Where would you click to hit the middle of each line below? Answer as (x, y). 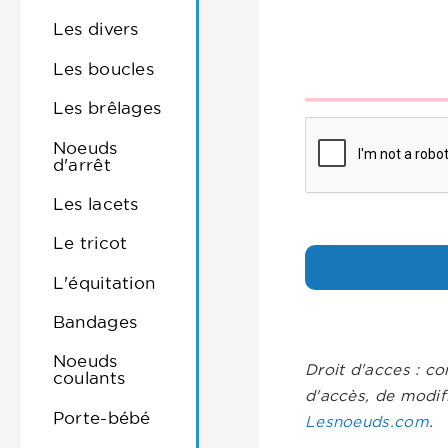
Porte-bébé (101, 417)
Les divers (95, 29)
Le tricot (90, 243)
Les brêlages (107, 108)
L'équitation (104, 282)
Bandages (95, 322)
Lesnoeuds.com (366, 421)
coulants (89, 378)
